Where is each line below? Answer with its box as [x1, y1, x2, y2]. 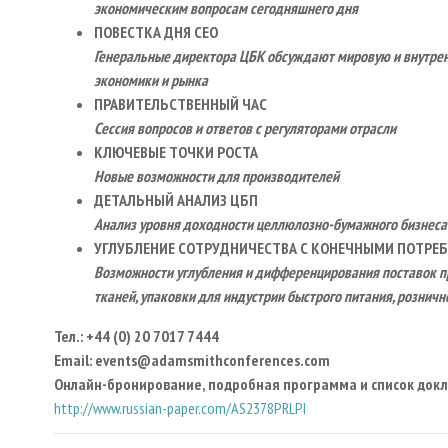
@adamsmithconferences [137, 349, 300, 370]
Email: [54, 349, 92, 370]
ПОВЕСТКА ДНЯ [94, 21, 194, 42]
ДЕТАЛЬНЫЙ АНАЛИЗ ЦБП [94, 189, 258, 210]
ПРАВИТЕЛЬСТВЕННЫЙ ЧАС [94, 93, 267, 114]
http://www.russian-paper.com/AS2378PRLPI [54, 397, 306, 418]
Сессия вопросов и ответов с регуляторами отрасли [94, 117, 396, 138]
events [95, 349, 137, 370]
